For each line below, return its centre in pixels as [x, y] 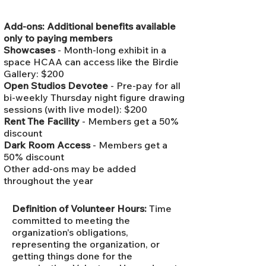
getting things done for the [72, 256]
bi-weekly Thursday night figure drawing [94, 98]
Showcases [31, 50]
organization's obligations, [70, 232]
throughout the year [48, 181]
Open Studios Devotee [57, 86]
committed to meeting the [71, 221]
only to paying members [58, 38]
